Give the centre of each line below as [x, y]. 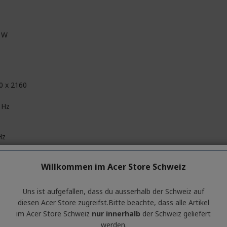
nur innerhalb [116, 214]
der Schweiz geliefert [176, 214]
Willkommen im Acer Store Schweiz [113, 167]
